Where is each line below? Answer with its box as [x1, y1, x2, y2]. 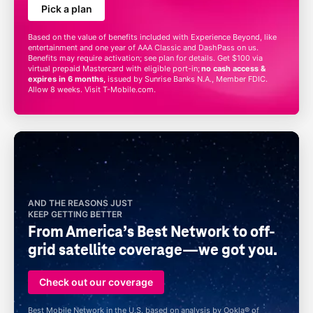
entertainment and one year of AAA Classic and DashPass [28, 43, 237, 52]
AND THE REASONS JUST [28, 198, 133, 208]
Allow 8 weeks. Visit [28, 85, 103, 94]
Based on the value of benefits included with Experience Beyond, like [28, 32, 277, 42]
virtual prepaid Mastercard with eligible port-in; [28, 64, 201, 73]
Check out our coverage [39, 276, 153, 288]
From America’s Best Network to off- [28, 222, 275, 241]
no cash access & [201, 64, 265, 73]
